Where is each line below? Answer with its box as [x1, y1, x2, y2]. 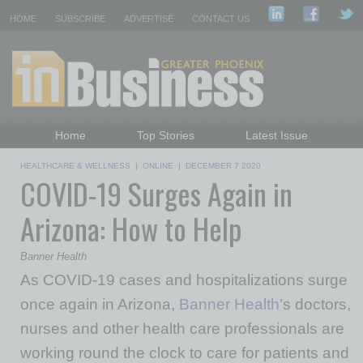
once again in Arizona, [20, 296, 179, 313]
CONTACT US [191, 14, 250, 23]
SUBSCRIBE [54, 14, 105, 23]
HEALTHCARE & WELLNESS [20, 161, 130, 170]
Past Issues [230, 174, 290, 187]
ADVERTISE [123, 14, 173, 23]
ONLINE [143, 161, 173, 170]
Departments [215, 152, 282, 164]
